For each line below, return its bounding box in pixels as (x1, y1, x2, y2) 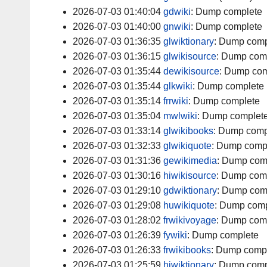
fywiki (163, 230, 187, 241)
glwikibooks (163, 126, 213, 136)
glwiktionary (163, 36, 214, 47)
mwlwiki (163, 111, 197, 122)
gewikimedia (163, 156, 217, 166)
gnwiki (163, 21, 191, 32)
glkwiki (163, 81, 193, 92)
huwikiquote (163, 200, 215, 211)
